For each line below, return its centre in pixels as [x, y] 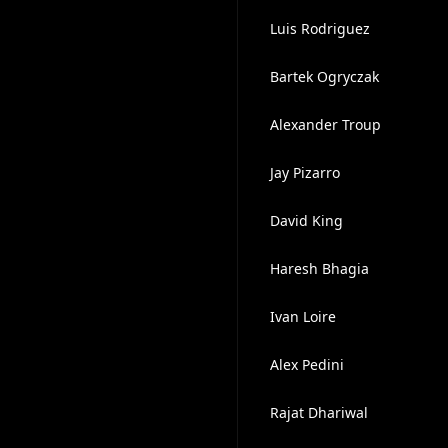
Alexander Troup [325, 124]
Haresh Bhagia [319, 268]
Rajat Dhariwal [318, 412]
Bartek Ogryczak [324, 76]
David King [306, 220]
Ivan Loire [302, 316]
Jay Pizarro [304, 172]
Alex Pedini [306, 364]
